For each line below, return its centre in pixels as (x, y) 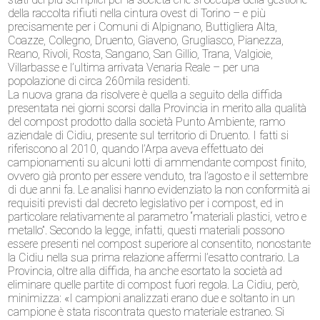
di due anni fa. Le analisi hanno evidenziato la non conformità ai (159, 190)
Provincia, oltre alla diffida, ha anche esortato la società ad (145, 271)
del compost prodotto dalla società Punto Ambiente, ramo (147, 122)
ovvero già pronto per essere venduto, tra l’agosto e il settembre (158, 176)
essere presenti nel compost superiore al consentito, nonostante (160, 244)
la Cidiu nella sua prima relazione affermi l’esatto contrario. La (154, 258)
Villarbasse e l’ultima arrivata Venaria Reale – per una (134, 68)
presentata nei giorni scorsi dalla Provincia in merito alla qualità (157, 109)
